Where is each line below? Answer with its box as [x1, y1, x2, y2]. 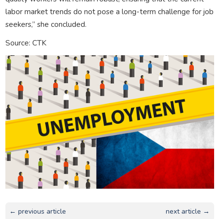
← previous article [9, 207, 66, 217]
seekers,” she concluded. [5, 19, 87, 29]
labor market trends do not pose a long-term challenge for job [5, 6, 214, 17]
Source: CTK [5, 37, 46, 48]
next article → [166, 207, 210, 217]
